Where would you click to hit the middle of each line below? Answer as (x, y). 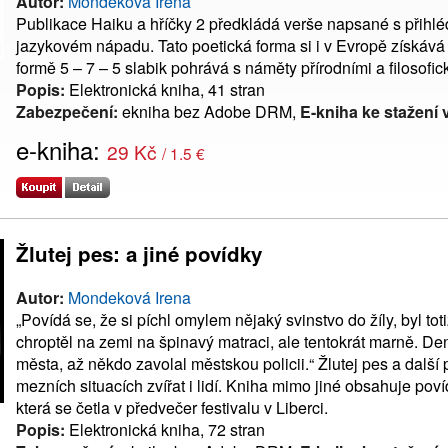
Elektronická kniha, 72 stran (165, 429)
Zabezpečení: (67, 112)
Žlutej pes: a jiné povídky (139, 254)
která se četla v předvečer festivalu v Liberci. (172, 407)
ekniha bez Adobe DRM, (209, 112)
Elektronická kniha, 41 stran (165, 90)
